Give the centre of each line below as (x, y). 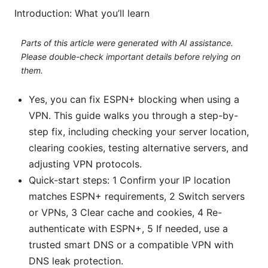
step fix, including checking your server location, (139, 132)
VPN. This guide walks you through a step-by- (133, 116)
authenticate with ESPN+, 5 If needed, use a (128, 229)
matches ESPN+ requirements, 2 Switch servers (137, 197)
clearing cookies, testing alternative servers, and (138, 148)
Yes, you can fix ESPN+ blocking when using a (134, 100)
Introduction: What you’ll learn (82, 13)
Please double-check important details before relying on (130, 56)
